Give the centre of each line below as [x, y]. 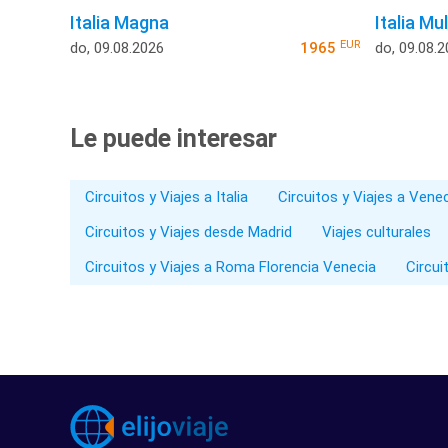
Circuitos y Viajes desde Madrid [188, 232]
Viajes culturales [376, 232]
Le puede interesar [173, 139]
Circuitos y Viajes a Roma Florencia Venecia [230, 267]
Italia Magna [119, 23]
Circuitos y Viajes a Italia [166, 197]
